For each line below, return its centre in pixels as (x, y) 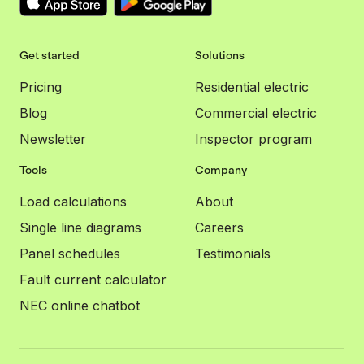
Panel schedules (70, 254)
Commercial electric (256, 113)
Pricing (41, 87)
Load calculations (73, 202)
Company (221, 171)
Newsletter (53, 139)
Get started (50, 56)
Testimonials (233, 254)
